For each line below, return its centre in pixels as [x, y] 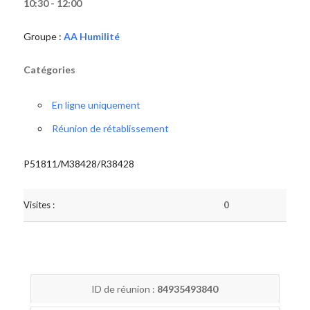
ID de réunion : [125, 289]
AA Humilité [91, 36]
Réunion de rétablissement [110, 128]
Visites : [39, 205]
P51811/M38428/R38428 [79, 164]
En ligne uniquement [96, 105]
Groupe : [43, 36]
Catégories [49, 70]
